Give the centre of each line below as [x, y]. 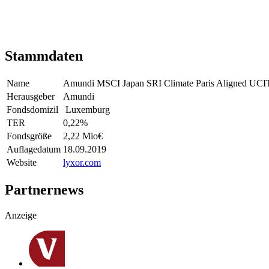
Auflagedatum [34, 150]
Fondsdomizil [32, 110]
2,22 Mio [80, 136]
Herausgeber [31, 97]
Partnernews [44, 190]
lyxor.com [82, 163]
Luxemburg [88, 110]
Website [22, 163]
